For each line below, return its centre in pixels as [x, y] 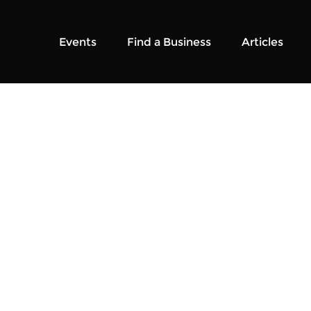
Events [78, 42]
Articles [262, 42]
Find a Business [169, 42]
